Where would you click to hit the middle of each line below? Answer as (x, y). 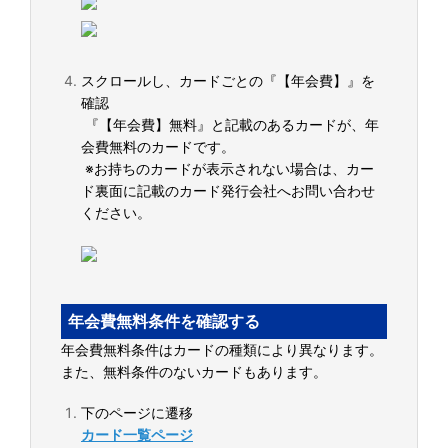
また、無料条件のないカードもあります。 (194, 371)
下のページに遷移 (137, 412)
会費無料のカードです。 (158, 146)
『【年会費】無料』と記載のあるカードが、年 (230, 124)
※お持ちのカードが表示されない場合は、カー (227, 168)
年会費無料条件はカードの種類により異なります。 (222, 349)
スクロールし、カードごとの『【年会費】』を (228, 80)
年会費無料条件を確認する (163, 321)
